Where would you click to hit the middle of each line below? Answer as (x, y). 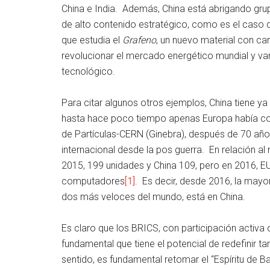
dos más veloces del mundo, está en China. (153, 196)
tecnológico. (88, 71)
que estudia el (92, 40)
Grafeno (139, 40)
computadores (93, 181)
